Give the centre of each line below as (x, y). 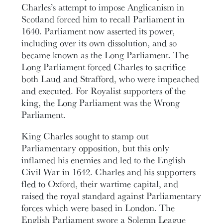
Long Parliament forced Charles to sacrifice (104, 66)
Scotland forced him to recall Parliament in (103, 19)
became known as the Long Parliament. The (105, 55)
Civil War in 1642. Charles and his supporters (109, 171)
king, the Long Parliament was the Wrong (101, 102)
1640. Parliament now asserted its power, (98, 31)
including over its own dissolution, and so (99, 43)
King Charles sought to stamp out (85, 136)
